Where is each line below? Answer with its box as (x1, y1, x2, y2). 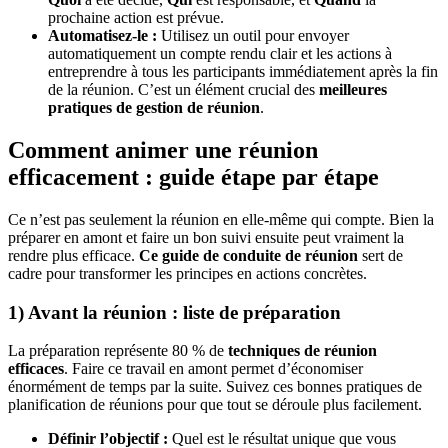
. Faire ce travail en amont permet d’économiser (64, 360, 363, 378)
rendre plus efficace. (8, 246, 139, 264)
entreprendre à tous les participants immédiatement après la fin (48, 62, 438, 80)
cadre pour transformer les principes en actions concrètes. (8, 264, 367, 282)
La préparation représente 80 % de (8, 342, 228, 360)
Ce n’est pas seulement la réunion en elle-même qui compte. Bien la (8, 210, 434, 228)
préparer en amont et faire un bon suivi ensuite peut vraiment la (8, 228, 404, 246)
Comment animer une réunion (8, 136, 318, 163)
